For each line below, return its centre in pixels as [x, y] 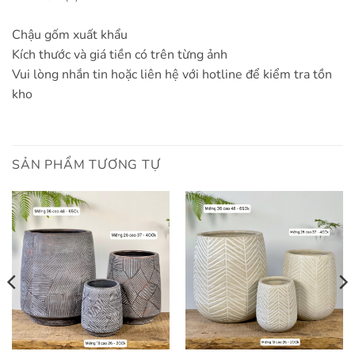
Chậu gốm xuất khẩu [70, 35]
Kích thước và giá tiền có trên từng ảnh [120, 55]
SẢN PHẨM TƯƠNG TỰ [86, 165]
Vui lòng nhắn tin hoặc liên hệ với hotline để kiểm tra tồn [172, 75]
